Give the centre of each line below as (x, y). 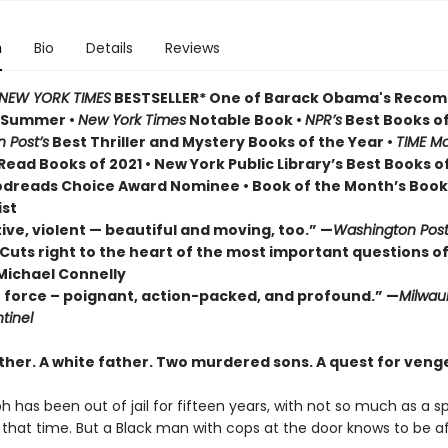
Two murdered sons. (235, 362)
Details (109, 48)
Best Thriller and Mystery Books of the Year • (222, 142)
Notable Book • (245, 120)
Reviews (192, 48)
